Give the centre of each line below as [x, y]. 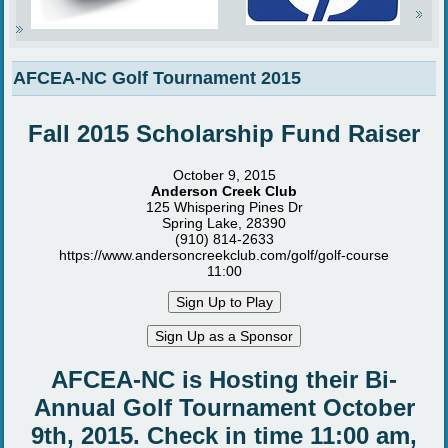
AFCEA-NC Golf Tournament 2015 [157, 78]
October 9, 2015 [224, 175]
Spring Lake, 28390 [224, 223]
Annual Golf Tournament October [224, 408]
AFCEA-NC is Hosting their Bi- [224, 380]
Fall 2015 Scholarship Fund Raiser [224, 134]
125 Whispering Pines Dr [224, 207]
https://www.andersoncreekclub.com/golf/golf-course [224, 255]
